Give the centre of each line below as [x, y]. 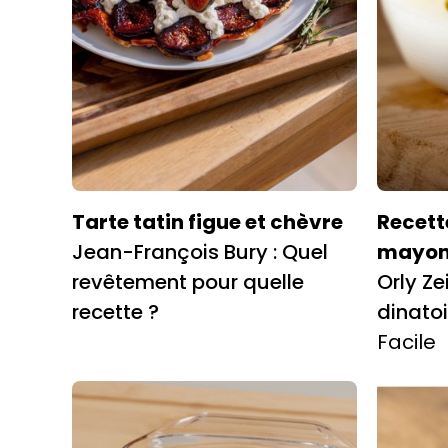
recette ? [115, 311]
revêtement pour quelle [188, 281]
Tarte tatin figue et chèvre [207, 221]
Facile [406, 341]
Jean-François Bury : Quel [200, 251]
